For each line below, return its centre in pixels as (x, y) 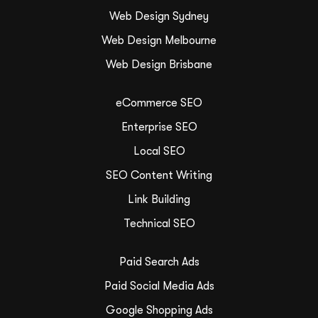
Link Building (159, 199)
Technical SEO (159, 223)
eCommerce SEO (159, 103)
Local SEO (159, 151)
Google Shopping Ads (159, 310)
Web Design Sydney (159, 16)
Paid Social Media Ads (159, 286)
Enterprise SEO (159, 127)
